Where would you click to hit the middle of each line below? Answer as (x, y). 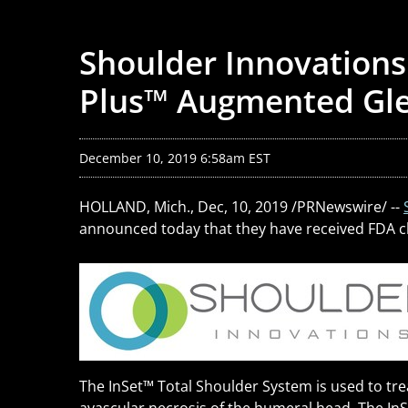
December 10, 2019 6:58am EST (175, 158)
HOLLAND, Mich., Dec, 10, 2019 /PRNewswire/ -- (241, 207)
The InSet (111, 386)
